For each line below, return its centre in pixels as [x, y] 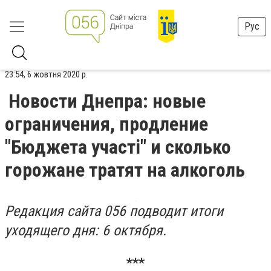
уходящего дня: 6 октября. [86, 230]
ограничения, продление [106, 124]
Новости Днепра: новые [107, 101]
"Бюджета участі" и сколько [118, 147]
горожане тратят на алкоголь [125, 170]
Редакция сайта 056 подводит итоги [114, 211]
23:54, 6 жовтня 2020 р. [46, 74]
